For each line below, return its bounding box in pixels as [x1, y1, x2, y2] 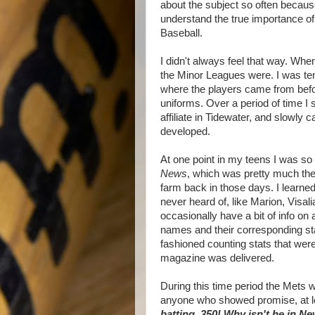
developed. [160, 126, 210, 137]
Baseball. [160, 27, 202, 39]
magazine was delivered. [160, 252, 274, 264]
